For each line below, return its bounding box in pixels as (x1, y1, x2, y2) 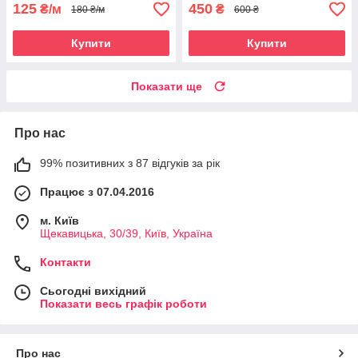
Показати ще (131, 80, 202, 93)
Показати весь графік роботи (40, 297, 207, 311)
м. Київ (40, 214, 79, 228)
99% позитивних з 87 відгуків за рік (40, 157, 220, 170)
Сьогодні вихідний (40, 284, 146, 298)
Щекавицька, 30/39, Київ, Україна (40, 227, 213, 241)
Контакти (40, 256, 91, 269)
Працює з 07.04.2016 (40, 185, 154, 199)
